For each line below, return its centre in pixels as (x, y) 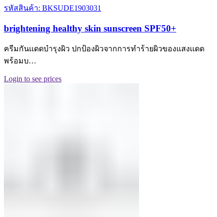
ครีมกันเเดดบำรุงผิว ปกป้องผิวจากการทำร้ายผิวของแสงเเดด (104, 49)
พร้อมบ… (20, 61)
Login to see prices (33, 79)
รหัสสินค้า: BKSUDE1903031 (53, 8)
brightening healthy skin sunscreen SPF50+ (90, 28)
